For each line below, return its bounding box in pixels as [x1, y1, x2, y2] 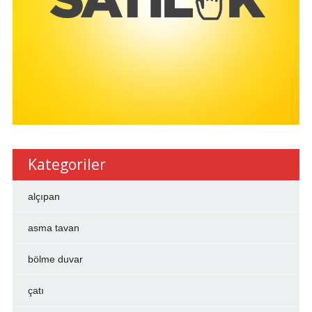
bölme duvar [27, 253, 83, 265]
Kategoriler [27, 155, 106, 175]
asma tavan [27, 222, 79, 234]
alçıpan [27, 191, 60, 203]
